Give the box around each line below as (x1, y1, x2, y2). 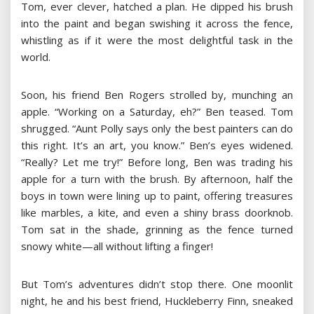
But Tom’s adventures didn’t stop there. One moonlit (21, 277, 293, 292)
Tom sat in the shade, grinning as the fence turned (21, 222, 293, 237)
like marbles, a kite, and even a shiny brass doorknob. (21, 205, 293, 220)
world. (21, 50, 50, 64)
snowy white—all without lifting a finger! (21, 239, 213, 254)
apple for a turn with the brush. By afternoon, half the (21, 172, 293, 186)
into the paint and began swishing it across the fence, (21, 16, 293, 31)
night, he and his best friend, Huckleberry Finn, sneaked (21, 294, 293, 308)
